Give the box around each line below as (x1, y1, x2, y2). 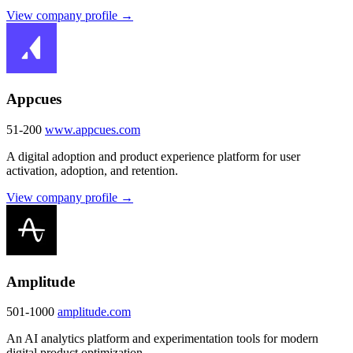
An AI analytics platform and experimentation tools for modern (6, 332, 318, 346)
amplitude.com (58, 305, 131, 319)
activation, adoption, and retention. (6, 163, 178, 177)
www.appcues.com (45, 122, 140, 136)
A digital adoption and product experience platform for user (6, 149, 300, 163)
